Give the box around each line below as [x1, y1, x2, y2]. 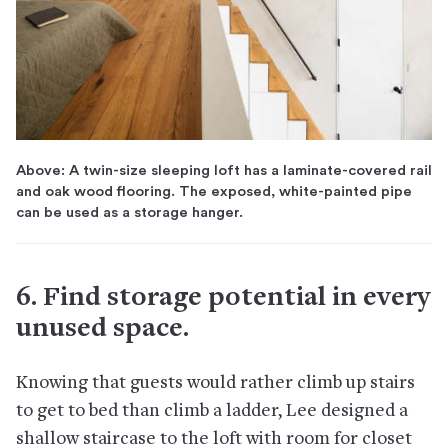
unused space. [16, 315, 189, 344]
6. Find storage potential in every [16, 284, 431, 313]
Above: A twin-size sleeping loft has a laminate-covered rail [16, 162, 432, 178]
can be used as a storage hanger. [16, 204, 243, 220]
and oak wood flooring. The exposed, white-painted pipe [16, 183, 412, 199]
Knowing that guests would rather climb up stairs [16, 373, 415, 393]
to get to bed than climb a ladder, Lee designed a [16, 401, 408, 421]
